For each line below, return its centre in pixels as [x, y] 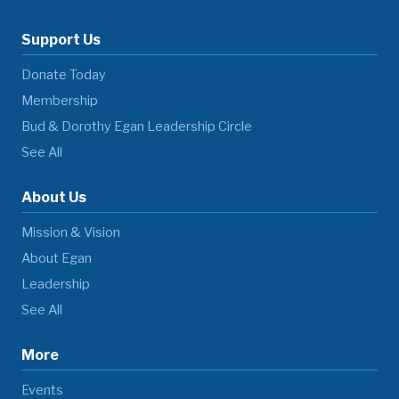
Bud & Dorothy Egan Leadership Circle [137, 126]
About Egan [57, 258]
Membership [60, 100]
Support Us [61, 39]
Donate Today [64, 74]
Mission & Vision [71, 232]
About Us [54, 197]
